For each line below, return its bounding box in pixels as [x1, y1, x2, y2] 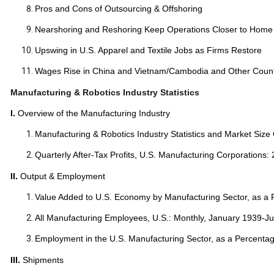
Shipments [20, 255, 64, 265]
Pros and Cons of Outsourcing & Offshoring [35, 4, 202, 13]
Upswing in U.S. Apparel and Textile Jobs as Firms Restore [35, 45, 262, 55]
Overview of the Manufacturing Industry [18, 108, 170, 118]
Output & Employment [18, 171, 105, 181]
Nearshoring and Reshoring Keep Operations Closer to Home [35, 24, 273, 34]
